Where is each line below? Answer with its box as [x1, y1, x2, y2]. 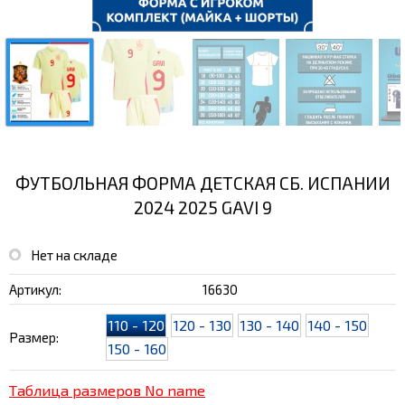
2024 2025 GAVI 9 [133, 197, 272, 219]
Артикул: [9, 280, 61, 297]
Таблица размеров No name [9, 381, 205, 399]
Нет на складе [31, 246, 118, 263]
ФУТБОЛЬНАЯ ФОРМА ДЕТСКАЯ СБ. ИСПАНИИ [14, 173, 391, 194]
